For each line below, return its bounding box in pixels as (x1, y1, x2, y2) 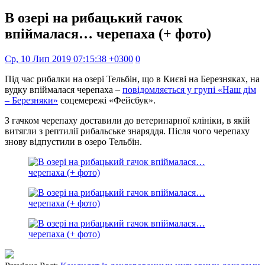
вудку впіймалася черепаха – (5, 84, 122, 95)
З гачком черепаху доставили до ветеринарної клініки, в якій (5, 115, 250, 125)
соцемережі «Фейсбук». (58, 95, 156, 105)
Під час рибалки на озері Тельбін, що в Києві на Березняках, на (5, 73, 260, 84)
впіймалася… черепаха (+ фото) (5, 25, 211, 41)
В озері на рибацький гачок (5, 9, 183, 25)
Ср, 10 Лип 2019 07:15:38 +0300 (5, 53, 133, 64)
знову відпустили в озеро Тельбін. (5, 136, 142, 147)
